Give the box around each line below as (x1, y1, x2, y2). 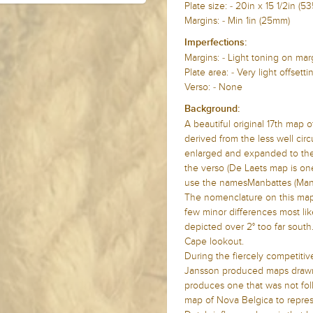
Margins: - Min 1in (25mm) (184, 15, 290, 27)
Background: (184, 104, 240, 114)
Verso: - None (184, 81, 242, 93)
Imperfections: (184, 38, 247, 48)
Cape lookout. (184, 235, 244, 247)
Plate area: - (184, 66, 237, 78)
